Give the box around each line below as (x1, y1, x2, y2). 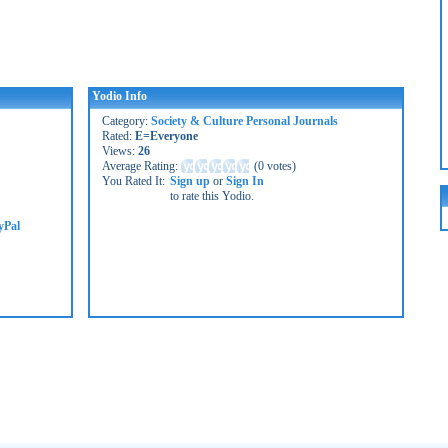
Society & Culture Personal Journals (151, 114, 338, 128)
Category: (102, 114, 151, 128)
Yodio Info (92, 89, 147, 103)
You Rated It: (102, 174, 165, 188)
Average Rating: (102, 159, 181, 173)
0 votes (258, 159, 292, 173)
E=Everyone (135, 129, 198, 143)
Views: (102, 144, 138, 158)
